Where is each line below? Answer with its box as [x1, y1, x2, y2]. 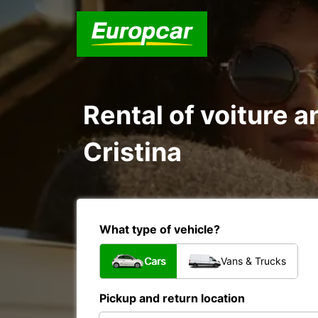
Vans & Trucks [221, 255, 286, 267]
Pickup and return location [99, 291, 245, 305]
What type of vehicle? [99, 222, 220, 236]
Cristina [83, 136, 182, 168]
